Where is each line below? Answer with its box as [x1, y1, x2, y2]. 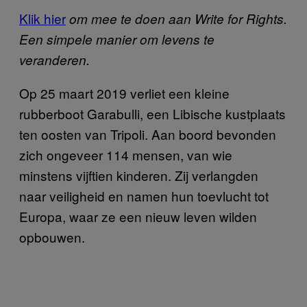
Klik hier [19, 8, 66, 27]
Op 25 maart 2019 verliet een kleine [19, 83, 230, 102]
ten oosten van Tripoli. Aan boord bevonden [19, 124, 276, 143]
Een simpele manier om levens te [19, 29, 214, 48]
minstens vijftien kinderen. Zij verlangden [19, 165, 258, 184]
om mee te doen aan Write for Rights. [69, 9, 287, 27]
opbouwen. [19, 227, 85, 246]
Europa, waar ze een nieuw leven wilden [19, 206, 257, 225]
